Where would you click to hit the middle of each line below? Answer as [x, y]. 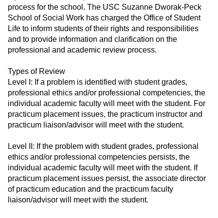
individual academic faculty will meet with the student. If [103, 168]
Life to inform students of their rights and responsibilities [103, 29]
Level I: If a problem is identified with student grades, [98, 82]
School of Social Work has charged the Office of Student [104, 18]
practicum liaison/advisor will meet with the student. [96, 125]
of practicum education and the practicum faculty [91, 189]
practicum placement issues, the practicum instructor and [105, 114]
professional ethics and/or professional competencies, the [107, 93]
